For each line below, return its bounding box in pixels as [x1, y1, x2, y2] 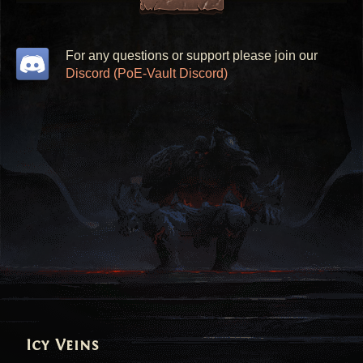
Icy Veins [26, 335, 100, 356]
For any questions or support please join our [66, 48, 318, 62]
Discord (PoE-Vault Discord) [66, 66, 228, 80]
